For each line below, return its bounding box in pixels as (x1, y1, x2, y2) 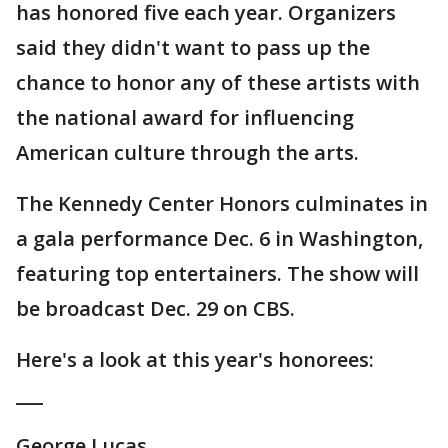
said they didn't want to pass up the (16, 34, 370, 61)
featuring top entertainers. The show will (16, 260, 419, 287)
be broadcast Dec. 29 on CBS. (16, 295, 295, 322)
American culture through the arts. (16, 139, 359, 166)
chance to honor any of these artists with (16, 69, 420, 96)
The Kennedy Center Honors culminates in (16, 190, 428, 217)
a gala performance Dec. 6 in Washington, (16, 225, 423, 252)
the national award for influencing (16, 104, 354, 131)
